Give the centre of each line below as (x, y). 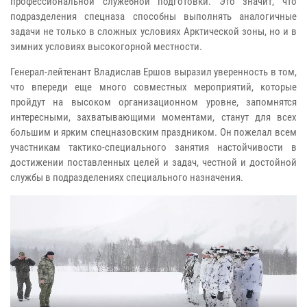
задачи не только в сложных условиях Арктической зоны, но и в (153, 31)
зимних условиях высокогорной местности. (106, 46)
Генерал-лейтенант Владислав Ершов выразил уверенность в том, (153, 72)
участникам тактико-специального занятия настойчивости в (153, 147)
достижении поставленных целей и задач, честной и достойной (153, 162)
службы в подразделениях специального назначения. (127, 177)
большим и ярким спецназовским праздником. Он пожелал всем (153, 132)
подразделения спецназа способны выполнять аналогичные (153, 16)
